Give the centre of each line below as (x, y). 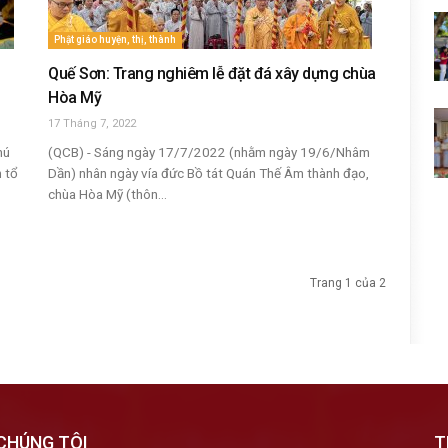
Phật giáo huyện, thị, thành (115, 39)
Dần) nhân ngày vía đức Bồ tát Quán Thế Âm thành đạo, (208, 173)
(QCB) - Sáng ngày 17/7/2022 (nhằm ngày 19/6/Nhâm (209, 152)
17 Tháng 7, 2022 (92, 123)
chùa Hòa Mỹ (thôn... (107, 194)
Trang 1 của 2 (348, 283)
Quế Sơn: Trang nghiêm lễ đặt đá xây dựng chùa (212, 73)
